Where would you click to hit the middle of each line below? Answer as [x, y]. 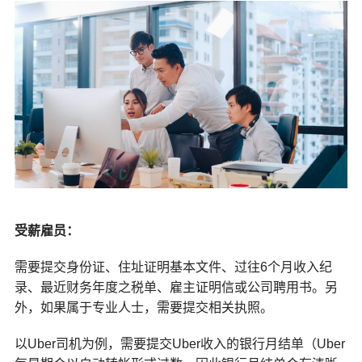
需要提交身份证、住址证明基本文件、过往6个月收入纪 [173, 267]
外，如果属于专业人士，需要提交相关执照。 [143, 308]
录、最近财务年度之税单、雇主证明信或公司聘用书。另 [176, 288]
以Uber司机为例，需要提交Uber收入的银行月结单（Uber [179, 344]
